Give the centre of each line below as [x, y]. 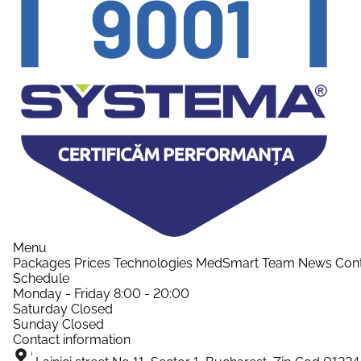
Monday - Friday [62, 293]
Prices [92, 263]
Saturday [40, 309]
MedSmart [227, 263]
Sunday [36, 324]
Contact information [72, 339]
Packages [42, 263]
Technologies [153, 263]
